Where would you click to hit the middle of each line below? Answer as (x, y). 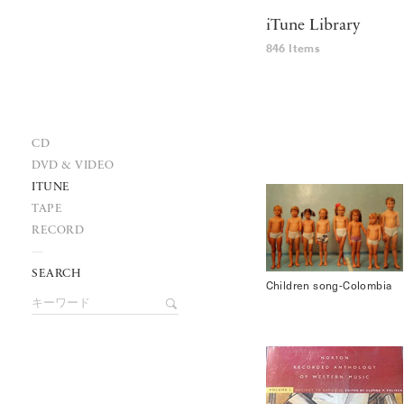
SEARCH (56, 274)
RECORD (58, 230)
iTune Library (312, 26)
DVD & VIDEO (73, 165)
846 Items (293, 48)
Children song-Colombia (329, 285)
